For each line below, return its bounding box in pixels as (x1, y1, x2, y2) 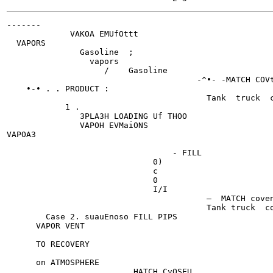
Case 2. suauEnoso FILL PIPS (7, 212, 177, 221)
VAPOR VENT (7, 221, 85, 230)
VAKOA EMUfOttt (7, 29, 138, 38)
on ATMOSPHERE (7, 258, 99, 267)
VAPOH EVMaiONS (7, 121, 148, 130)
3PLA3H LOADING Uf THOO (7, 112, 187, 121)
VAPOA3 (7, 130, 36, 139)
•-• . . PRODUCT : (7, 84, 109, 93)
